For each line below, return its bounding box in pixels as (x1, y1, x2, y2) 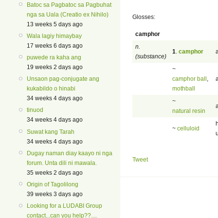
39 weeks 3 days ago (27, 191, 83, 198)
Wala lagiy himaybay (27, 32, 82, 39)
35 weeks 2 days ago (27, 169, 83, 176)
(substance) (135, 53, 166, 60)
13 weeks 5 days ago (27, 20, 83, 28)
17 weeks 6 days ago (27, 42, 83, 49)
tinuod (27, 107, 43, 114)
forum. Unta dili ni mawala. (27, 159, 97, 166)
